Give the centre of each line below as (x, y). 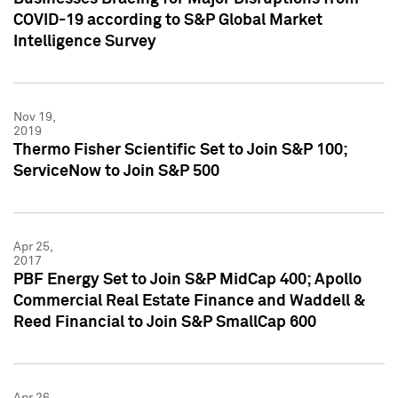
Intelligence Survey (85, 41)
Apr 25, (33, 247)
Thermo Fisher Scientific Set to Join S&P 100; (180, 150)
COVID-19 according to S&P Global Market (168, 20)
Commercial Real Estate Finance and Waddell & (189, 301)
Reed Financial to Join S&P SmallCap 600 (165, 322)
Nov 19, (34, 117)
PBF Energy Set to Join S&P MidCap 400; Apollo (187, 279)
